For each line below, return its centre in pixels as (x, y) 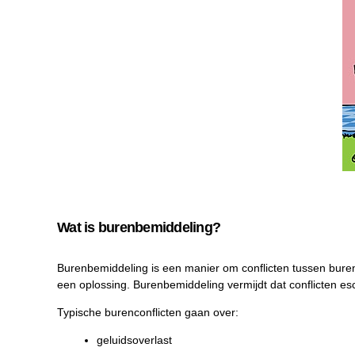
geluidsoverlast (134, 340)
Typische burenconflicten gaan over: (148, 313)
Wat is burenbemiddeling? (139, 228)
